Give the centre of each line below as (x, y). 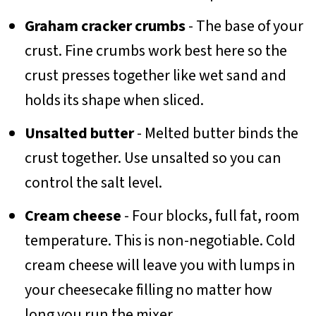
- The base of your (244, 26)
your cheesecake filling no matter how (148, 290)
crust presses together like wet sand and (155, 76)
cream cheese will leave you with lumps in (160, 266)
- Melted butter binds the (216, 134)
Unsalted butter (79, 134)
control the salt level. (93, 183)
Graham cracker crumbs (105, 26)
